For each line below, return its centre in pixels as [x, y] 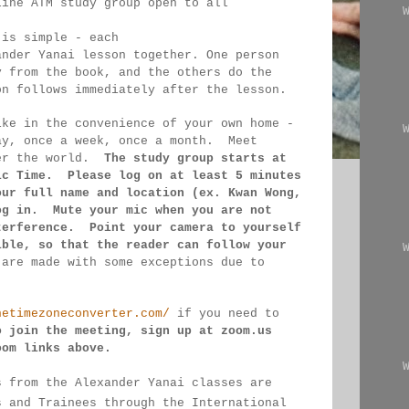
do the [254, 73]
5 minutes [272, 176]
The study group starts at [199, 158]
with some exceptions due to [170, 262]
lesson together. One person [184, 55]
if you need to [228, 314]
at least [203, 176]
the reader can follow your [195, 245]
